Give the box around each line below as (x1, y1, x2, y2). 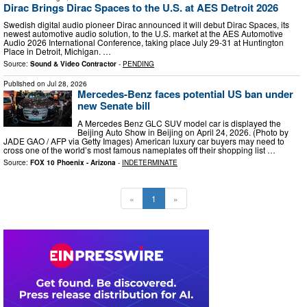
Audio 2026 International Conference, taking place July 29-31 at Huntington (3, 36, 284, 49)
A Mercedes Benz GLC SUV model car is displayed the (77, 116, 281, 129)
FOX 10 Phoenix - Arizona (30, 157, 116, 167)
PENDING (123, 59, 154, 69)
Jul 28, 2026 (47, 79, 87, 89)
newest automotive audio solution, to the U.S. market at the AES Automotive (3, 27, 283, 40)
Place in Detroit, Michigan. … (3, 45, 111, 58)
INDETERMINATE (122, 157, 177, 167)
